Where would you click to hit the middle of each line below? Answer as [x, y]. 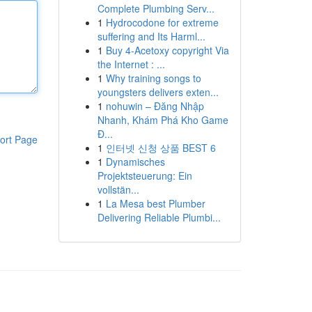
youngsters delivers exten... [158, 92]
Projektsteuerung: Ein [145, 175]
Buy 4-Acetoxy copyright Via [167, 50]
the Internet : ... [131, 64]
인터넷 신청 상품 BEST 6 [161, 148]
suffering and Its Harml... [151, 36]
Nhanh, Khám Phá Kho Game [163, 120]
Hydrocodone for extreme [162, 22]
